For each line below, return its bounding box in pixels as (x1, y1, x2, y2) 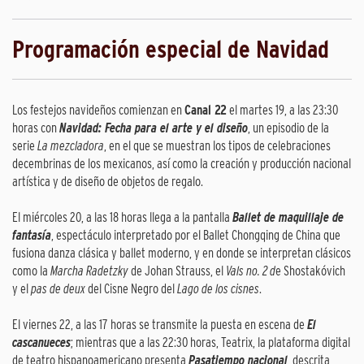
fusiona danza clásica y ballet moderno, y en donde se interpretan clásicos (12, 245, 351, 262)
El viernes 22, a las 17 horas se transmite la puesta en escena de (12, 317, 307, 333)
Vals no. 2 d (226, 263, 275, 279)
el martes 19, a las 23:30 (227, 102, 338, 119)
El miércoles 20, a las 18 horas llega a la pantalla (12, 210, 232, 226)
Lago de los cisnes (177, 281, 259, 297)
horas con (12, 120, 59, 136)
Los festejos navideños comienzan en (12, 102, 184, 119)
